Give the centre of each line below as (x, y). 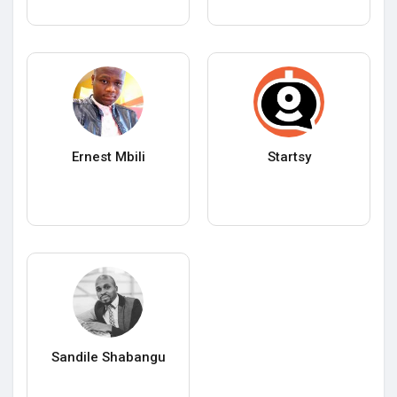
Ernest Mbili (108, 157)
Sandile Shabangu (108, 358)
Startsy (289, 157)
